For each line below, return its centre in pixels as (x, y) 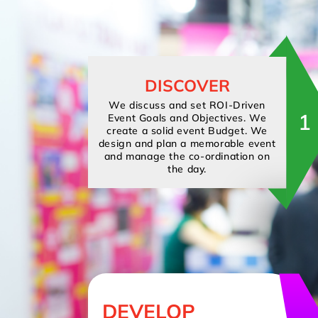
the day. (187, 169)
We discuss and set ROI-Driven (187, 105)
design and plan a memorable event (187, 144)
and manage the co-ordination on (187, 157)
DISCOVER (187, 86)
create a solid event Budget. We (187, 131)
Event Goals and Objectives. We (187, 118)
